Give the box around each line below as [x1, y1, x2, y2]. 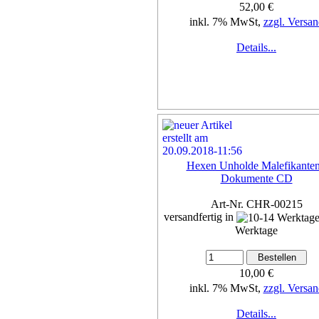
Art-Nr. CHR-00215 [210, 197, 303, 210]
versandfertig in [164, 210, 236, 223]
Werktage [235, 224, 278, 237]
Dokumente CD [220, 172, 293, 184]
